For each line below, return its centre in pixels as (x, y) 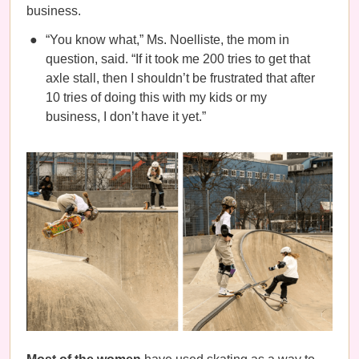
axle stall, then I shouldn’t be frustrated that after (180, 78)
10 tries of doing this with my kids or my (156, 97)
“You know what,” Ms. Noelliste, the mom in (167, 40)
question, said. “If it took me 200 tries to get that (178, 59)
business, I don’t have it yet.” (126, 117)
